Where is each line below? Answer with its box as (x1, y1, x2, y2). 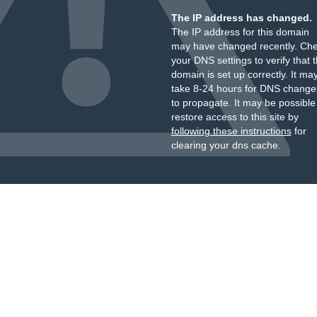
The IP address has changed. (171, 12, 312, 23)
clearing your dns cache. (171, 139, 281, 151)
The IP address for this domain (171, 26, 309, 38)
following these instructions (171, 125, 292, 137)
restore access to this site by (171, 111, 299, 122)
